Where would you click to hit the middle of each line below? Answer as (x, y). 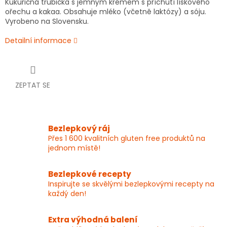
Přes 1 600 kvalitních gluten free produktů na (127, 139)
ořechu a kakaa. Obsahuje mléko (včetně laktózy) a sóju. (106, 12)
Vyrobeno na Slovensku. (47, 22)
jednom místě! (74, 148)
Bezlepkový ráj (79, 129)
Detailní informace (38, 41)
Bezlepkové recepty (90, 174)
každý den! (67, 194)
